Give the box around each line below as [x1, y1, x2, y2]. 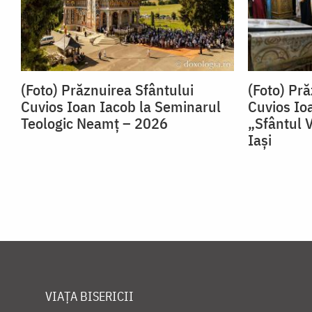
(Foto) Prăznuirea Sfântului [21, 79, 194, 100]
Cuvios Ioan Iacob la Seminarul [21, 96, 221, 117]
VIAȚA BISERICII [45, 288, 134, 305]
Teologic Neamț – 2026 [21, 113, 168, 134]
